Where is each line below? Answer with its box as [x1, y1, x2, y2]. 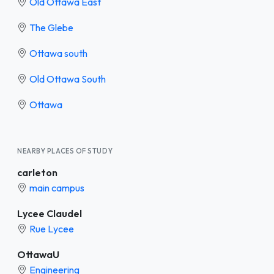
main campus [29, 181, 84, 194]
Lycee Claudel [17, 207, 82, 220]
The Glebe [29, 21, 73, 34]
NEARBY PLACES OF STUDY [17, 146, 113, 155]
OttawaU [17, 248, 59, 261]
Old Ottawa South [29, 72, 106, 85]
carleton [17, 166, 57, 179]
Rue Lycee [29, 222, 74, 235]
